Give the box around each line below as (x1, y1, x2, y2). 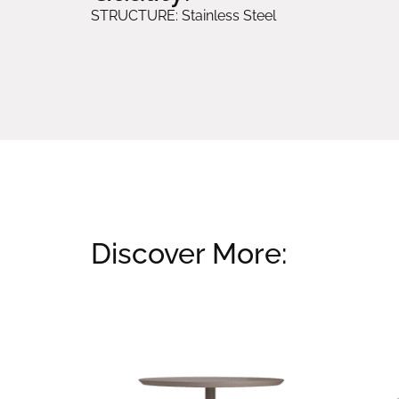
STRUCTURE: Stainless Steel (91, 7, 276, 25)
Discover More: (91, 236, 287, 270)
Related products (91, 274, 327, 308)
